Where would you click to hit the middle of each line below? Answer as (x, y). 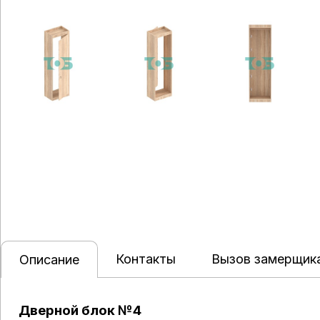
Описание (49, 260)
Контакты (146, 259)
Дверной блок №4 (80, 310)
